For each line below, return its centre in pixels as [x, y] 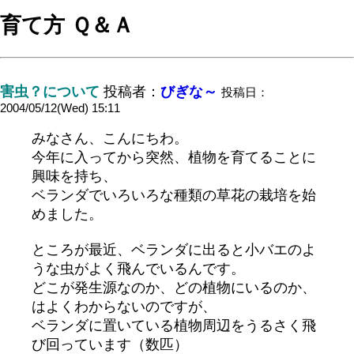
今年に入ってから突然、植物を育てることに [174, 158]
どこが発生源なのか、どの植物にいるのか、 [174, 288]
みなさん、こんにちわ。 [110, 139]
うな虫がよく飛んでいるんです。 [138, 269]
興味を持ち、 [74, 177]
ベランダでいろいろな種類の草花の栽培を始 [174, 196]
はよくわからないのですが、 [124, 307]
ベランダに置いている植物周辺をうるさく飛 [174, 326]
